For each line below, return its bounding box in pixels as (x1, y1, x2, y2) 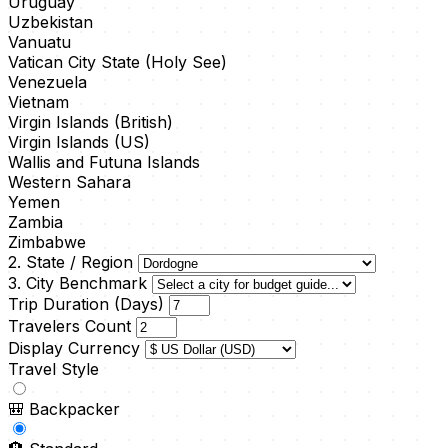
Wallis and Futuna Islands (8, 152, 200, 173)
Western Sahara (8, 172, 131, 193)
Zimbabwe (8, 232, 86, 253)
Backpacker (29, 399, 120, 420)
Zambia (8, 212, 63, 233)
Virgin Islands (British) (8, 112, 173, 133)
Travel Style (8, 359, 99, 380)
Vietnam (8, 92, 69, 113)
